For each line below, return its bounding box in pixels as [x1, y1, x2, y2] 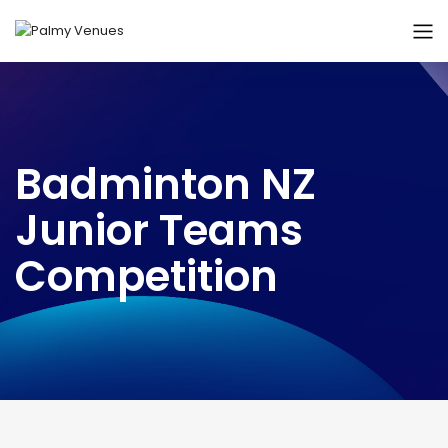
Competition [15, 247, 278, 307]
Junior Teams [15, 201, 303, 261]
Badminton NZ [15, 155, 316, 215]
